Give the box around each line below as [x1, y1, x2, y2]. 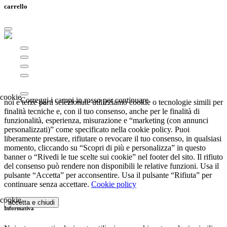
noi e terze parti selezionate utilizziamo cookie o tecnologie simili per [4, 98, 223, 107]
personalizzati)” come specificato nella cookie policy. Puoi [4, 125, 190, 134]
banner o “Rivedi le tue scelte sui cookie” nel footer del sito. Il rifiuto [4, 153, 223, 162]
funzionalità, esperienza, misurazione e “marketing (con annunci [4, 116, 208, 125]
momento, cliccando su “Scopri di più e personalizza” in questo [4, 143, 206, 153]
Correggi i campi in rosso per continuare [20, 96, 148, 105]
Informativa [4, 205, 34, 212]
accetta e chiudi [8, 199, 55, 207]
